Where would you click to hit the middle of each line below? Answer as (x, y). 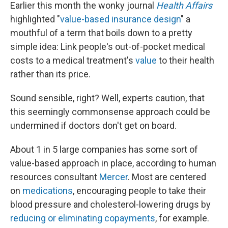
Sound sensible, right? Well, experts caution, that (107, 98)
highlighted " (35, 19)
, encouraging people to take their (139, 191)
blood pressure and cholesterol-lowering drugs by (110, 204)
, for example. (182, 218)
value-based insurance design (120, 19)
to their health (186, 60)
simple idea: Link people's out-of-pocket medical (108, 47)
